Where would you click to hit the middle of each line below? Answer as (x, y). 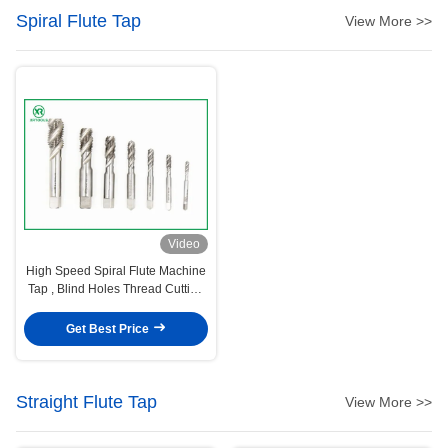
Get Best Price (109, 329)
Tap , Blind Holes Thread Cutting (116, 288)
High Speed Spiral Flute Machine (116, 270)
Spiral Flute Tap (78, 20)
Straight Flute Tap (86, 401)
